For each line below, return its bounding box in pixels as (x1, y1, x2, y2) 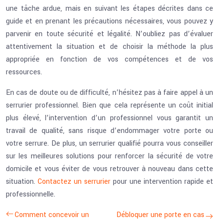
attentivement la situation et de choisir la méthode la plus (6, 42, 213, 52)
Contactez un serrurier (38, 176, 113, 187)
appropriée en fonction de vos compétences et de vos (6, 54, 213, 65)
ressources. (6, 67, 42, 77)
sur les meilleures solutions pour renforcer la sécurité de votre (6, 151, 213, 161)
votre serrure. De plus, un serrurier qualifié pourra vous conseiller (6, 138, 213, 149)
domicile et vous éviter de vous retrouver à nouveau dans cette (6, 164, 213, 174)
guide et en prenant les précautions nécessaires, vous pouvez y (6, 16, 213, 26)
